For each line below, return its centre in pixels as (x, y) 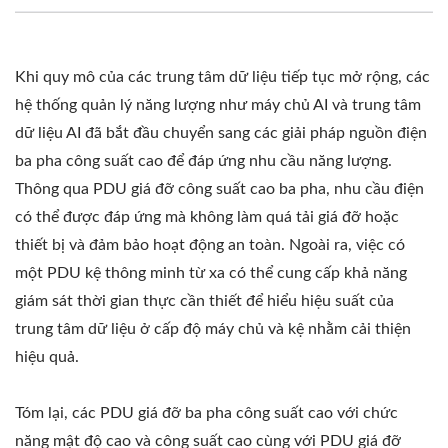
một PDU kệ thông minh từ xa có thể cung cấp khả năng (211, 272)
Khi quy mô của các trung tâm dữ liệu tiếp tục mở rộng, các (222, 76)
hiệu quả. (47, 356)
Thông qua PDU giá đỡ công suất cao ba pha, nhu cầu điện (219, 188)
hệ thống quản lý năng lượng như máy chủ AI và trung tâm (218, 104)
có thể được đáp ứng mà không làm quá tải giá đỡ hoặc (207, 216)
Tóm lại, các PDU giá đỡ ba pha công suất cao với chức (206, 412)
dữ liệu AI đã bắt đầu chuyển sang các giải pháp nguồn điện (221, 132)
